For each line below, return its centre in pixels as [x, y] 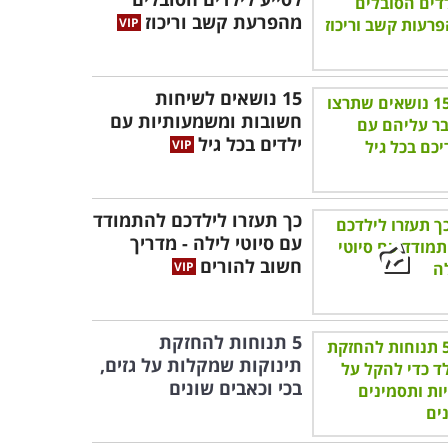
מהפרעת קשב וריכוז [223, 22]
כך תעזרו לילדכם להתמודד [197, 220]
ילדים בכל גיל [250, 144]
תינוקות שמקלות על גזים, [201, 365]
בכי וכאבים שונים [235, 388]
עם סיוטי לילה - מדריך [216, 243]
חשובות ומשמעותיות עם [206, 121]
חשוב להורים [251, 266]
